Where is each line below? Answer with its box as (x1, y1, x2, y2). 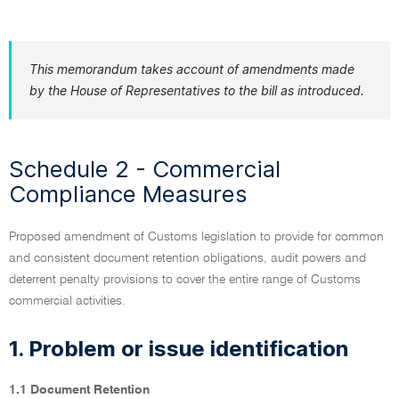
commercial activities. (9, 295, 126, 307)
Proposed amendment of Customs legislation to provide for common (9, 231, 384, 243)
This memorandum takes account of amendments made (29, 61, 354, 77)
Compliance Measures (9, 180, 247, 208)
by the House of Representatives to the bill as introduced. (29, 83, 364, 98)
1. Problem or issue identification (9, 336, 348, 362)
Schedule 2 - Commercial (9, 155, 281, 183)
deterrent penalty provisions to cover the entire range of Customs (9, 273, 361, 286)
